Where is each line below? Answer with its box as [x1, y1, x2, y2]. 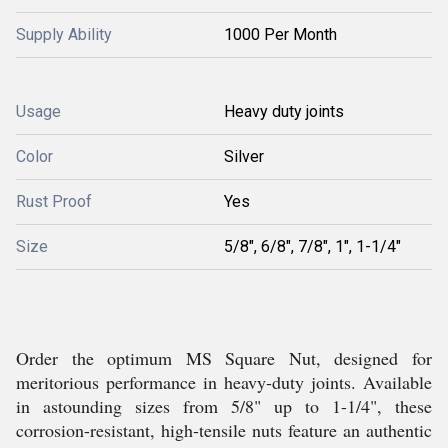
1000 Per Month [224, 25, 337, 44]
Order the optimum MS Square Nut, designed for [16, 346, 432, 370]
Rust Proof [16, 192, 92, 211]
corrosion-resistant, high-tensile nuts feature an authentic [16, 418, 432, 442]
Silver [224, 147, 264, 166]
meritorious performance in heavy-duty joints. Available [16, 370, 432, 394]
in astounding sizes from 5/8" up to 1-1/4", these [16, 394, 432, 418]
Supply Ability [16, 25, 112, 44]
